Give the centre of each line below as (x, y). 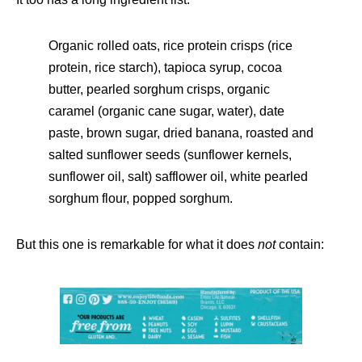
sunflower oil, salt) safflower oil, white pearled (178, 177)
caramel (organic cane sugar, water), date (166, 111)
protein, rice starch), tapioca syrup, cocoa (165, 67)
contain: (301, 244)
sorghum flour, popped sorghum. (141, 198)
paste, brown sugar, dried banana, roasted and (181, 133)
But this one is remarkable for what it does (137, 244)
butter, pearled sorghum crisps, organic (159, 89)
